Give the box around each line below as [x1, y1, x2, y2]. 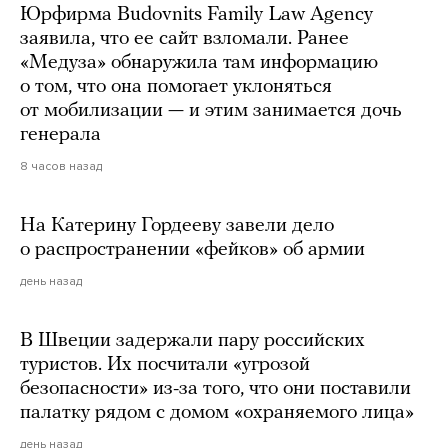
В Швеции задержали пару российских [20, 331, 365, 352]
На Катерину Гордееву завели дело [20, 216, 334, 237]
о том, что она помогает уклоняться [20, 77, 332, 98]
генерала [20, 125, 101, 146]
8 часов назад [20, 159, 102, 174]
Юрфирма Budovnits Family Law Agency [20, 5, 373, 26]
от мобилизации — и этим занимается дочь [20, 101, 402, 122]
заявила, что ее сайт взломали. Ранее [20, 29, 349, 50]
